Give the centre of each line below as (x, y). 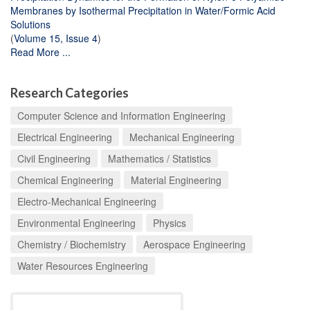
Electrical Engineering (65, 137)
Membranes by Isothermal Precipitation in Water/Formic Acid (143, 10)
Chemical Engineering (65, 180)
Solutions (30, 24)
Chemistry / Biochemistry (72, 244)
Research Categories (70, 92)
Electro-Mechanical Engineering (87, 201)
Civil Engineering (54, 158)
